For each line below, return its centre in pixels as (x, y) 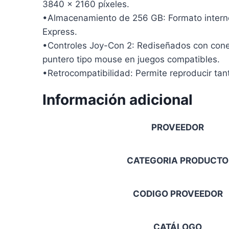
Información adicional (118, 100)
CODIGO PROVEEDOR (178, 194)
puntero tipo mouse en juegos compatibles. (131, 60)
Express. (60, 32)
